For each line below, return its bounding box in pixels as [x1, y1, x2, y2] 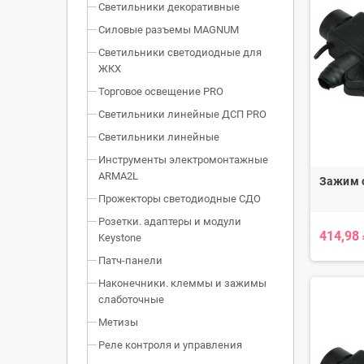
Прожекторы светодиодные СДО [98, 193, 261, 206]
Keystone [98, 232, 141, 245]
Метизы [98, 316, 138, 329]
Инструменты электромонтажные [98, 154, 268, 167]
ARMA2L [98, 170, 138, 183]
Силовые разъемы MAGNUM [98, 24, 239, 37]
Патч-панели [98, 254, 162, 267]
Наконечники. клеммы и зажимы [98, 277, 266, 290]
